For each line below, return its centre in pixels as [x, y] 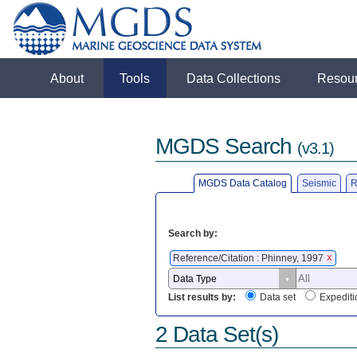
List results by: [202, 298]
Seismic [319, 183]
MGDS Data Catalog [243, 183]
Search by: [192, 233]
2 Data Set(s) [216, 334]
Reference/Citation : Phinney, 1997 [249, 258]
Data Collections [234, 78]
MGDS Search [226, 147]
